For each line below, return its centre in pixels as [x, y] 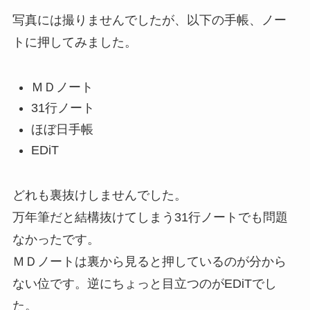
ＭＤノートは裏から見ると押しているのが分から [149, 262]
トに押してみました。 [74, 43]
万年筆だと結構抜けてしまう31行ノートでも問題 [150, 218]
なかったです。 [56, 240]
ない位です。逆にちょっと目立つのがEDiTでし [144, 284]
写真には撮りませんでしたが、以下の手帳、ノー [149, 20]
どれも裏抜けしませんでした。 [99, 195]
